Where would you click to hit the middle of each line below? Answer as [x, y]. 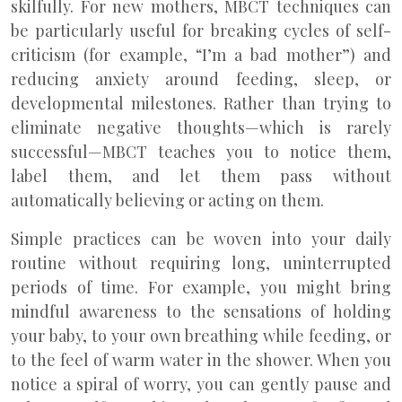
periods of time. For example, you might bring [201, 287]
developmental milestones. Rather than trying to [201, 103]
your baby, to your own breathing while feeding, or [201, 336]
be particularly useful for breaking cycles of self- [201, 31]
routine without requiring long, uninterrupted [201, 263]
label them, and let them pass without [201, 176]
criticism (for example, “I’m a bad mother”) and [201, 55]
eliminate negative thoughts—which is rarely [201, 127]
